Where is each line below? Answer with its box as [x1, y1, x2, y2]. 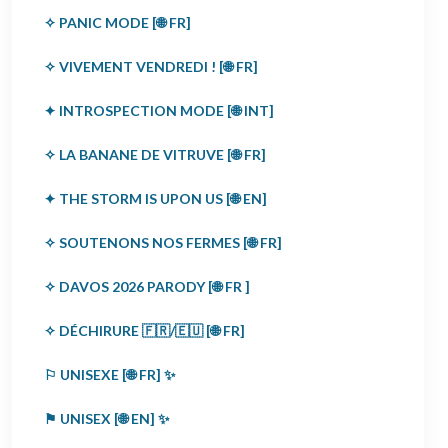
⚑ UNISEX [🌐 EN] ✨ [44, 410, 170, 427]
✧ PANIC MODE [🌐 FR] [44, 14, 191, 31]
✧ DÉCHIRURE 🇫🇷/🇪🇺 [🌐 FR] [44, 322, 245, 339]
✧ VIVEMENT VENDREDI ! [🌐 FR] [44, 58, 258, 75]
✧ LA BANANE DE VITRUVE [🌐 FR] [44, 146, 266, 163]
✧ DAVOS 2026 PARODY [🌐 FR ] [44, 278, 250, 295]
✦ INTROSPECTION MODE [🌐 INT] [44, 102, 274, 119]
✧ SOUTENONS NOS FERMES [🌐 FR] [44, 234, 282, 251]
